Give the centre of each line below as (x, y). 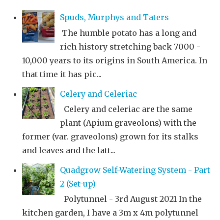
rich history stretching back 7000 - (130, 46)
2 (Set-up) (78, 183)
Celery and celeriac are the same (126, 109)
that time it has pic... (62, 74)
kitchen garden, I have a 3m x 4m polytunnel (110, 212)
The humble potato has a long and (128, 33)
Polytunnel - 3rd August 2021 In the (131, 199)
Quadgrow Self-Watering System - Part (135, 170)
